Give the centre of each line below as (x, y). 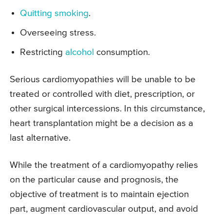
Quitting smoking (54, 14)
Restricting (43, 53)
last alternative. (40, 138)
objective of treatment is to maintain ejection (99, 195)
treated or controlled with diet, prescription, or (102, 94)
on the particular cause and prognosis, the (94, 180)
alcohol (80, 53)
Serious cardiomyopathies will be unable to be (103, 80)
